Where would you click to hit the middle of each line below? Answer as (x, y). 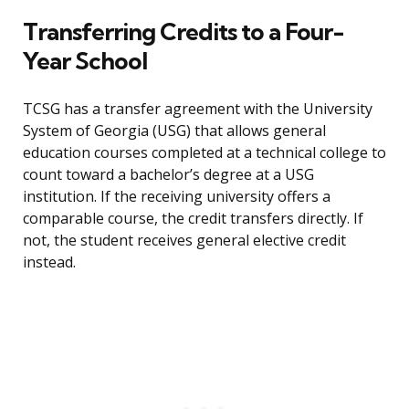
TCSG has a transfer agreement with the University (198, 109)
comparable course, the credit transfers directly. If (193, 219)
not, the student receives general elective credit (184, 241)
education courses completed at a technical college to (204, 153)
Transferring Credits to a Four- (184, 32)
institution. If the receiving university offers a (177, 197)
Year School (85, 61)
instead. (49, 262)
